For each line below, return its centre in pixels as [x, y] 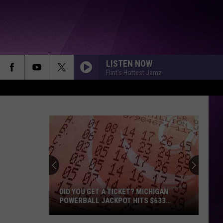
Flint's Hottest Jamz [134, 72]
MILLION [73, 210]
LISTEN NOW [129, 63]
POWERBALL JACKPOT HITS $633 [112, 201]
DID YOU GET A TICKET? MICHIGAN [114, 192]
